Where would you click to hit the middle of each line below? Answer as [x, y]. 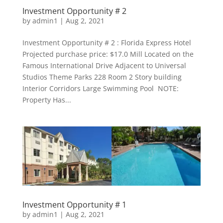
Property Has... [47, 100]
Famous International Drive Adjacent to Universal [104, 65]
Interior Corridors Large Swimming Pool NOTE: [100, 88]
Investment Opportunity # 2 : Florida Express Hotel [107, 42]
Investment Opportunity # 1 [74, 205]
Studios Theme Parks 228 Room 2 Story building [102, 77]
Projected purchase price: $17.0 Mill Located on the [108, 54]
